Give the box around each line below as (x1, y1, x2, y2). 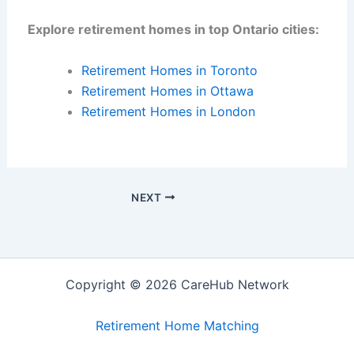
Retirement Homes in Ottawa (81, 82, 254, 99)
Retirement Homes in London (81, 103, 255, 119)
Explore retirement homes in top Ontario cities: (27, 21, 319, 38)
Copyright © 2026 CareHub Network (65, 277, 289, 292)
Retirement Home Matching (95, 318, 259, 333)
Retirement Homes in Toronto (81, 62, 258, 78)
